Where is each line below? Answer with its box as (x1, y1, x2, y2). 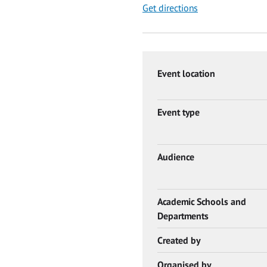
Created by (157, 234, 200, 246)
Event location (157, 67, 215, 79)
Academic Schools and (157, 195, 246, 207)
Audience (157, 150, 194, 163)
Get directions (142, 2, 198, 14)
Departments (157, 209, 209, 222)
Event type (157, 105, 200, 118)
